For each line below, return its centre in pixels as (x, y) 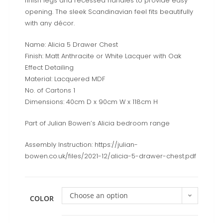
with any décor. (50, 23)
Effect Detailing (49, 68)
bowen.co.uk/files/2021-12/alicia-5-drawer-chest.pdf (111, 156)
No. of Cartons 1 (50, 91)
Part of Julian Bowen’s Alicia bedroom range (97, 123)
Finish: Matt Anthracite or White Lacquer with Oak (103, 56)
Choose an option (99, 196)
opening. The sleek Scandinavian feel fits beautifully (109, 12)
